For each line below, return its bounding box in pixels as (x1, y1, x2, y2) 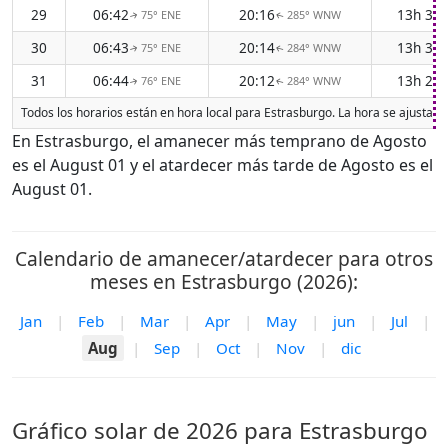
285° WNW (287, 7, 341, 22)
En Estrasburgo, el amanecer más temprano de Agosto (12, 130, 427, 152)
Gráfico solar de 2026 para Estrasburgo (12, 415, 428, 446)
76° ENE (141, 73, 181, 88)
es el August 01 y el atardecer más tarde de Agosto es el (12, 154, 433, 176)
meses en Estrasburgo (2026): (90, 268, 358, 295)
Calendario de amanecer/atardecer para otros (15, 245, 433, 272)
